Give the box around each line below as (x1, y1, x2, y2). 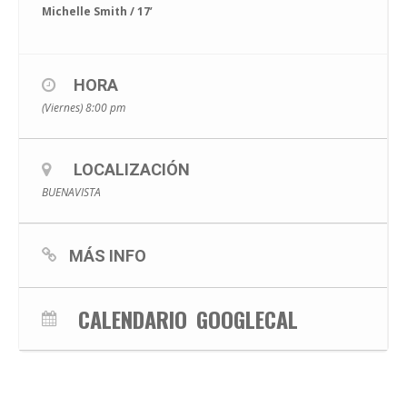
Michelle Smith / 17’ (42, 4, 153, 19)
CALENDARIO (78, 303, 187, 335)
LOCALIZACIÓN (74, 160, 190, 179)
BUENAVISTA (42, 184, 101, 200)
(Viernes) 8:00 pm (42, 100, 125, 115)
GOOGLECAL (196, 303, 298, 335)
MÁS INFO (69, 246, 146, 265)
